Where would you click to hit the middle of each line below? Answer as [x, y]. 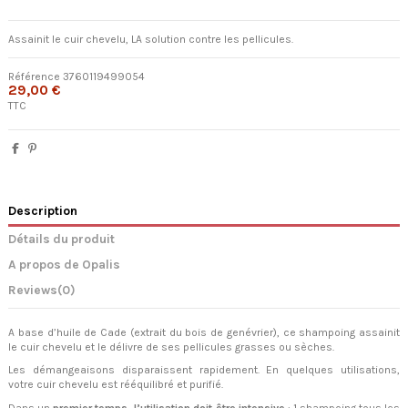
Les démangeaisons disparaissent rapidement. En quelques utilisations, [204, 370]
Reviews [33, 289]
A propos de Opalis [64, 264]
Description [43, 211]
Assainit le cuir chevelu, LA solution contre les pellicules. [151, 40]
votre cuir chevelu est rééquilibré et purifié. [116, 385]
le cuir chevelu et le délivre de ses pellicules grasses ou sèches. [171, 347]
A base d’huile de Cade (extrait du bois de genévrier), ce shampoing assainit [204, 332]
